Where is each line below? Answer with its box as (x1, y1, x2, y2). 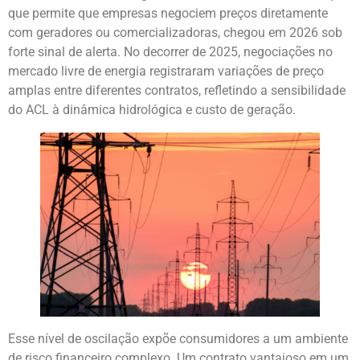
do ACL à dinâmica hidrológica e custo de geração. (8, 102, 296, 118)
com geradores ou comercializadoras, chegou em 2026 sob (8, 25, 342, 41)
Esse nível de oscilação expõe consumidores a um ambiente (8, 331, 348, 347)
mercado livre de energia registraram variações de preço (8, 63, 324, 80)
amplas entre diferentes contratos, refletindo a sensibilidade (8, 83, 346, 99)
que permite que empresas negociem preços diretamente (8, 6, 328, 22)
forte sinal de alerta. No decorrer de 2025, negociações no (8, 44, 333, 60)
